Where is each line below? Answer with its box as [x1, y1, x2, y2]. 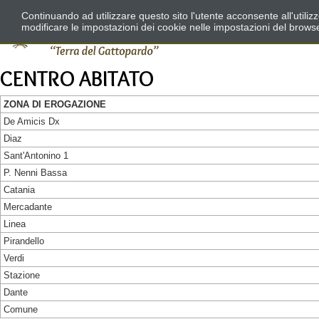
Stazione [4, 270, 40, 281]
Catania [4, 184, 35, 195]
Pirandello [4, 236, 44, 246]
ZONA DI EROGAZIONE [4, 99, 106, 110]
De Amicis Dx [4, 116, 60, 127]
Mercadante [4, 202, 52, 212]
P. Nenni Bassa [4, 167, 67, 178]
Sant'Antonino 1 [4, 150, 68, 161]
